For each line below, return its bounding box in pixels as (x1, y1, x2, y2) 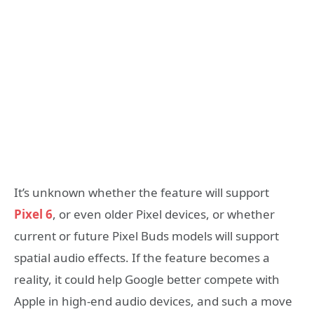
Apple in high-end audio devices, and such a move (14, 293, 292, 310)
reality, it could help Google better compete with (14, 271, 280, 288)
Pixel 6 (14, 206, 53, 223)
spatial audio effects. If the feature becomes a (14, 250, 270, 266)
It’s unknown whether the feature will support (14, 184, 269, 201)
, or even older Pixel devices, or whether (53, 206, 275, 223)
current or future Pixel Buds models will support (14, 228, 279, 245)
